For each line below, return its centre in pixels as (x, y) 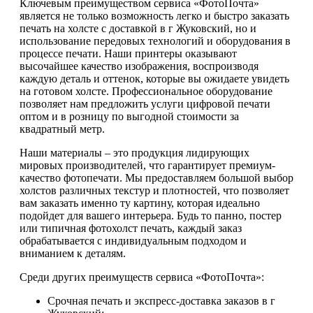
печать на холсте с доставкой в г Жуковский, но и (138, 29)
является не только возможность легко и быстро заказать (154, 16)
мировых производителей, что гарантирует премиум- (147, 166)
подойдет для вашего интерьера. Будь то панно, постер (151, 216)
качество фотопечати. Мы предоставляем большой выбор (156, 178)
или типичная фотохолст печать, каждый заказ (131, 228)
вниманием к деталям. (73, 254)
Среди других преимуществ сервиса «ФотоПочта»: (142, 277)
